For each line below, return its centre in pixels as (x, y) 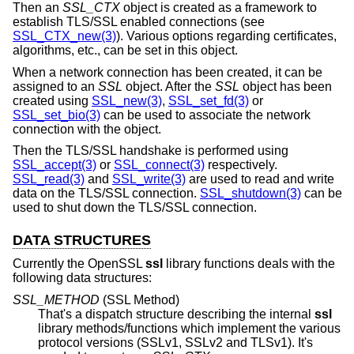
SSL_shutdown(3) (250, 194)
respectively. (241, 165)
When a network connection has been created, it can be (168, 72)
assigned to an (55, 86)
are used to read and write (260, 179)
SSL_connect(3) (159, 165)
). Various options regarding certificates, (226, 36)
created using (52, 100)
